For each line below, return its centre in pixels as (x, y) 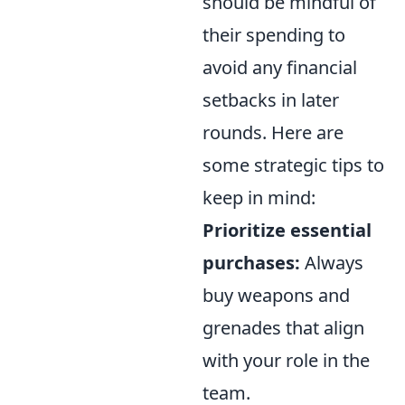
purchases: (251, 263)
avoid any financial (280, 68)
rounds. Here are (273, 133)
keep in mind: (259, 198)
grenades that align (283, 328)
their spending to (274, 35)
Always (332, 263)
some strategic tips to (293, 165)
